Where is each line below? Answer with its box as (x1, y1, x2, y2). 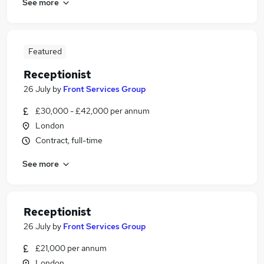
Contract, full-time (35, 135, 103, 146)
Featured (28, 46, 62, 57)
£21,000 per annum (35, 243, 107, 253)
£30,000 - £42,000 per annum (35, 105, 150, 116)
